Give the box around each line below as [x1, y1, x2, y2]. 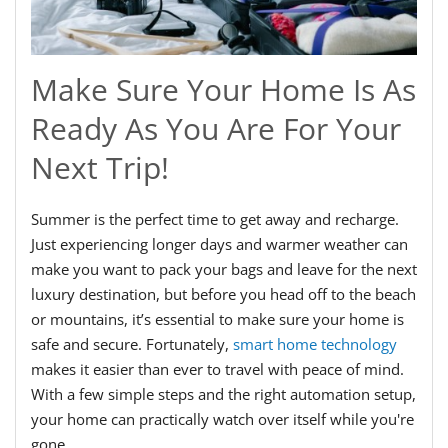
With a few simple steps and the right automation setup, [31, 383, 416, 404]
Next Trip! [31, 146, 169, 188]
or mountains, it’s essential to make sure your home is [31, 308, 404, 329]
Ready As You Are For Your [31, 107, 401, 149]
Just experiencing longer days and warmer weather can [31, 233, 408, 254]
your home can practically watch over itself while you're [31, 408, 414, 429]
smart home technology [233, 333, 397, 354]
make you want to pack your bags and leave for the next [31, 258, 417, 279]
